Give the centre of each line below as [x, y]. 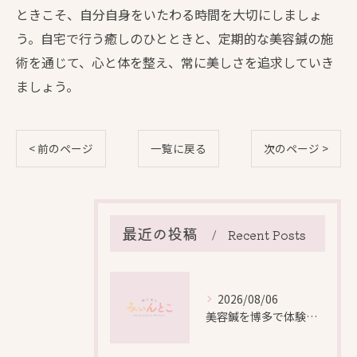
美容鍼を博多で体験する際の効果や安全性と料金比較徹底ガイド [312, 316]
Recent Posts [267, 235]
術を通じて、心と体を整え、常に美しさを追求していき [175, 62]
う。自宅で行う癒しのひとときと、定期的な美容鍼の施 [175, 38]
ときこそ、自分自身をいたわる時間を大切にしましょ [169, 14]
